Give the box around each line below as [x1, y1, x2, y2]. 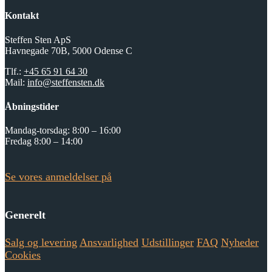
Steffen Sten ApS [5, 34, 71, 45]
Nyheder [221, 236, 259, 249]
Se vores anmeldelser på [5, 171, 112, 183]
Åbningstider [5, 101, 59, 112]
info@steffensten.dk [27, 76, 104, 87]
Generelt [5, 209, 46, 222]
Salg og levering [5, 236, 77, 249]
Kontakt [5, 10, 39, 21]
